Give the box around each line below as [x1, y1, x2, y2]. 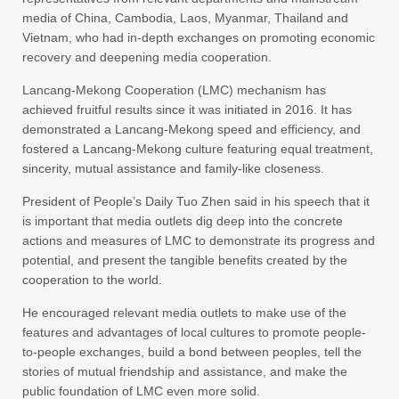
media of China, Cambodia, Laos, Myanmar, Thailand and [22, 11, 348, 26]
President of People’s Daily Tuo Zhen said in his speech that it [22, 194, 370, 209]
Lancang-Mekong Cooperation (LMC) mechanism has [22, 83, 326, 98]
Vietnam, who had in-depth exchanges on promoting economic [22, 30, 375, 45]
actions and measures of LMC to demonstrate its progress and [22, 233, 375, 248]
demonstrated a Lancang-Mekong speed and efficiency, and [22, 122, 361, 137]
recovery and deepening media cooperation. [22, 50, 272, 65]
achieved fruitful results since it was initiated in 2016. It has [22, 102, 352, 118]
